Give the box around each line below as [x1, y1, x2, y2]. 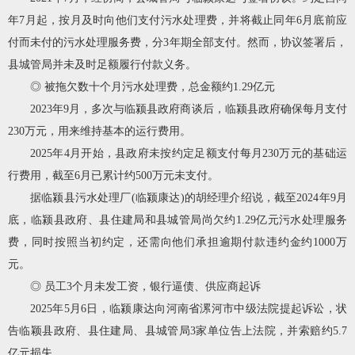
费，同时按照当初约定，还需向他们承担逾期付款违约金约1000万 [8, 235, 347, 248]
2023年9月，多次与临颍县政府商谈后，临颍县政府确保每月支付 [30, 102, 347, 115]
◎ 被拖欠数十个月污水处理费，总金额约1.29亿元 [30, 80, 275, 93]
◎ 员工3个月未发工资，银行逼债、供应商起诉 [30, 280, 261, 292]
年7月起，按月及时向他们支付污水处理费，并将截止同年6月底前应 [8, 13, 347, 26]
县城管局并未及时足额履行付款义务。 [8, 58, 197, 71]
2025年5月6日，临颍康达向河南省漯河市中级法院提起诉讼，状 [30, 302, 347, 315]
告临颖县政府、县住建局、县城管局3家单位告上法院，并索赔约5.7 [8, 324, 347, 337]
